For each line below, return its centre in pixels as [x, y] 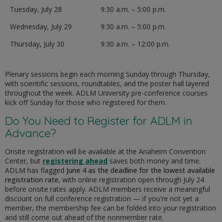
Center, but [24, 161]
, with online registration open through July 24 [131, 179]
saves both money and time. [154, 161]
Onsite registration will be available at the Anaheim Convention [105, 151]
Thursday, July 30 [37, 44]
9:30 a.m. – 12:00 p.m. [135, 44]
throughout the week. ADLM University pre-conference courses [106, 93]
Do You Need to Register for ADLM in [99, 120]
